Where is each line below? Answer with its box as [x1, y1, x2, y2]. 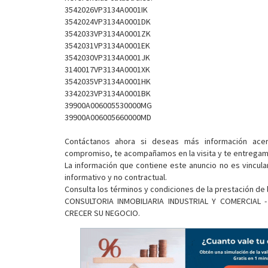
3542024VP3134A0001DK [64, 16, 151, 27]
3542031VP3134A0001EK [64, 40, 150, 51]
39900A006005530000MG [64, 100, 152, 111]
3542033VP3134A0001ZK [64, 28, 151, 39]
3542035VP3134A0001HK [64, 76, 151, 87]
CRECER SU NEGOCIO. [64, 208, 140, 218]
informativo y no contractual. [64, 172, 167, 182]
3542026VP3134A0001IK [64, 4, 148, 15]
